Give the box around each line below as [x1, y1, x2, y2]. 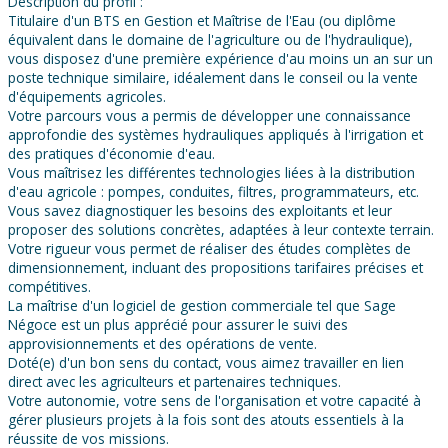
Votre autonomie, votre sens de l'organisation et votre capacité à [8, 391, 421, 411]
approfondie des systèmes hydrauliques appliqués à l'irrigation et [8, 125, 423, 145]
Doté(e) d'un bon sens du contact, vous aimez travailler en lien [8, 353, 404, 373]
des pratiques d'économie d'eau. [8, 144, 215, 164]
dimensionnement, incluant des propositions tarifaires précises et [8, 258, 423, 278]
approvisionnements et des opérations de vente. [8, 334, 317, 354]
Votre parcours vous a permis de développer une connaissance [8, 106, 411, 126]
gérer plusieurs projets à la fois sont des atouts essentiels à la [8, 410, 404, 430]
